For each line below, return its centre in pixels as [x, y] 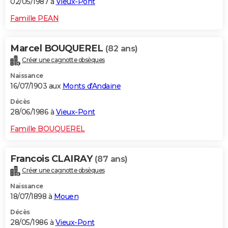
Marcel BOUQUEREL [58, 49]
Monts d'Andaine [91, 86]
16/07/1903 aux [36, 86]
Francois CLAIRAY [52, 159]
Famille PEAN [34, 19]
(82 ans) [121, 49]
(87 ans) [111, 159]
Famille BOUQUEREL [48, 129]
